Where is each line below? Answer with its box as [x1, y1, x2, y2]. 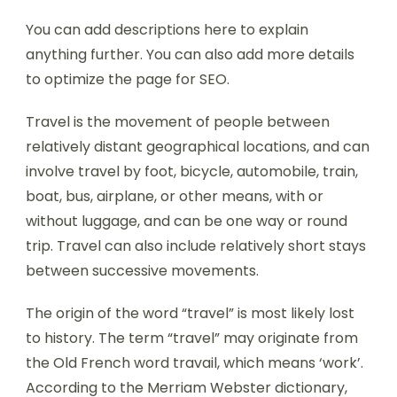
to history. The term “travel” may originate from [26, 327, 358, 348]
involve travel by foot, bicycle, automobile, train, [26, 160, 358, 182]
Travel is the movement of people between [26, 111, 330, 132]
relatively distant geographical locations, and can [26, 136, 370, 157]
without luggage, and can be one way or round [26, 210, 347, 231]
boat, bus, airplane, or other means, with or [26, 185, 323, 206]
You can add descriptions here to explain [26, 19, 308, 40]
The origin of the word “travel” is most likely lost [26, 302, 354, 323]
